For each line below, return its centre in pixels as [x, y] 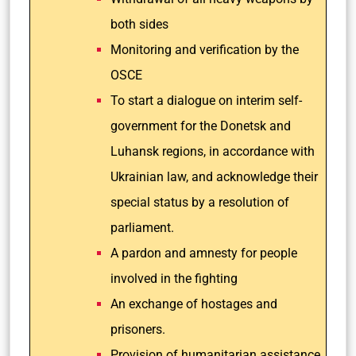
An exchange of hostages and [194, 304]
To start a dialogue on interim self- [206, 101]
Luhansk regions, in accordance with [213, 151]
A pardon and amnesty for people [204, 253]
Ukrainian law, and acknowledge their [214, 177]
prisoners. [138, 329]
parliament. [142, 228]
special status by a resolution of [200, 202]
